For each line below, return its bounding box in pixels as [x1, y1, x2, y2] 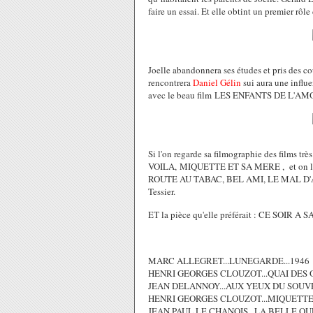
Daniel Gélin [193, 76, 241, 89]
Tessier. [148, 185, 175, 198]
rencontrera [148, 76, 193, 89]
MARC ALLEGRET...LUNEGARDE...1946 [148, 254, 310, 268]
